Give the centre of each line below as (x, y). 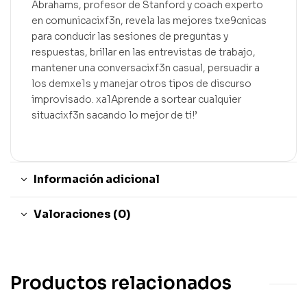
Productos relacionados (121, 284)
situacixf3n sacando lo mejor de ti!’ (114, 115)
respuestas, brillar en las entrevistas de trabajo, (144, 52)
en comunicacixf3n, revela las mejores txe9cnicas (149, 21)
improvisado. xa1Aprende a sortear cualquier (136, 100)
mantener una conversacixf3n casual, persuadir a (146, 68)
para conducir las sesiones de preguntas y (130, 37)
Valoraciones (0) (82, 214)
